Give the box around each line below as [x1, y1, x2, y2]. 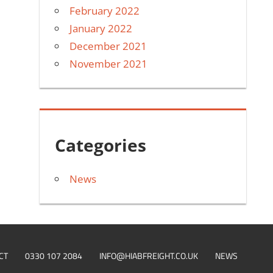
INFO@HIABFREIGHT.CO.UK [99, 249, 198, 262]
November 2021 [69, 56, 148, 71]
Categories [55, 133, 147, 157]
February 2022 [69, 3, 140, 18]
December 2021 [69, 38, 147, 53]
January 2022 [69, 21, 133, 35]
